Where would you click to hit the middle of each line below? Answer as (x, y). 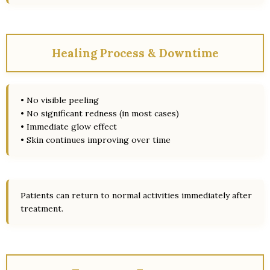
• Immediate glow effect (69, 127)
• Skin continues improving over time (96, 140)
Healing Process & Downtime (135, 53)
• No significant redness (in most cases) (100, 113)
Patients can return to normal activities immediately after (136, 195)
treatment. (42, 209)
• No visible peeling (60, 100)
